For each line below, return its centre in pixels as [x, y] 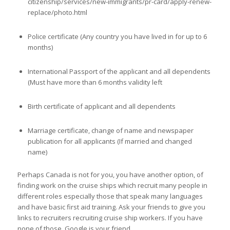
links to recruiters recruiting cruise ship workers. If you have [110, 217]
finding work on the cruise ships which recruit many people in [112, 185]
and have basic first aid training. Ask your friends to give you [111, 207]
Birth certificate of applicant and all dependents [101, 106]
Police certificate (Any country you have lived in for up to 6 [117, 36]
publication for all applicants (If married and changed [110, 141]
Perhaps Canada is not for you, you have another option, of [110, 174]
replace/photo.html [57, 12]
